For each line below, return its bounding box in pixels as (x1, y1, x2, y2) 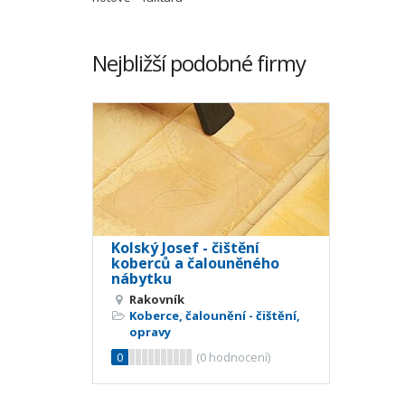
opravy (129, 323, 171, 340)
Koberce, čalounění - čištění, (129, 306, 300, 324)
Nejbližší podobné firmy (92, 48, 306, 78)
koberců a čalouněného (111, 252, 279, 273)
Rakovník (129, 290, 184, 307)
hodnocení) (206, 348, 270, 365)
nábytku (111, 268, 172, 288)
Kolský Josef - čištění (111, 237, 259, 258)
